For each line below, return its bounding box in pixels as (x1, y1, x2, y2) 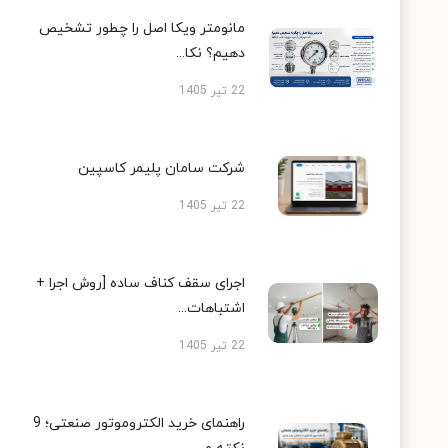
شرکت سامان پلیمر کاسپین (78, 159, 246, 179)
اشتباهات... (178, 299, 246, 319)
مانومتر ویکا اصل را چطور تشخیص (39, 19, 246, 39)
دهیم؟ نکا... (176, 44, 246, 64)
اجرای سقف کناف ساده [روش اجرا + (36, 274, 246, 294)
